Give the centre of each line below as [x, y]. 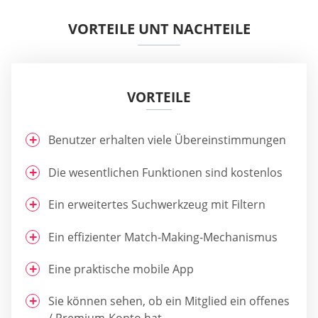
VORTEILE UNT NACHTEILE [159, 29]
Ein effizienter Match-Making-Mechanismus [163, 237]
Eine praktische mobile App [121, 269]
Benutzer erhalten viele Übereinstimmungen [167, 140]
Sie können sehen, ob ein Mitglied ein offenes [169, 301]
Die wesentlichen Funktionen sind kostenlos [165, 172]
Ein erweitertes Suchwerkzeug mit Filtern [157, 205]
